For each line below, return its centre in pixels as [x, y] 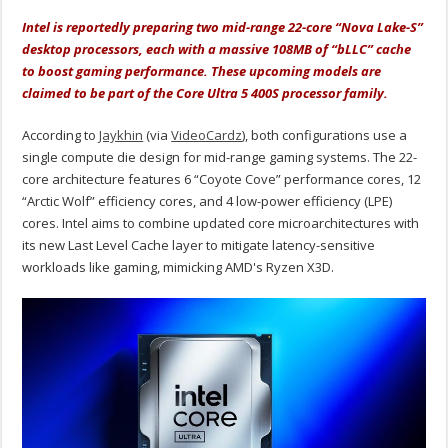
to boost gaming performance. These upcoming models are [202, 71]
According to [61, 135]
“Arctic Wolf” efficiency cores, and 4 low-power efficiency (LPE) [207, 201]
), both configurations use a [325, 135]
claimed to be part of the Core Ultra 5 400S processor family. [205, 93]
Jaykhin [121, 135]
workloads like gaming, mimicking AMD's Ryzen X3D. [178, 267]
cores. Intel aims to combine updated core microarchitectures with [221, 223]
